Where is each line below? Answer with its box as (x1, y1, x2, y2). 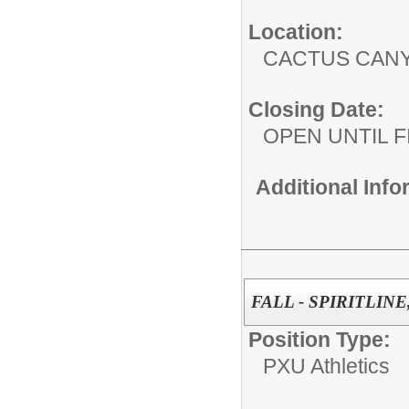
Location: (248, 19, 343, 44)
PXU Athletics (263, 353, 390, 378)
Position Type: (248, 327, 391, 351)
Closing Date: (248, 97, 384, 121)
